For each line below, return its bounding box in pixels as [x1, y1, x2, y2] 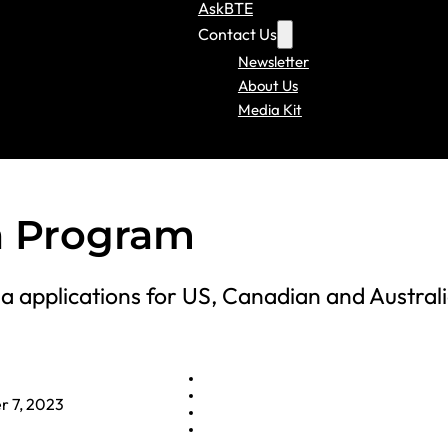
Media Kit [237, 99, 302, 119]
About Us [237, 75, 298, 95]
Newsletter [237, 51, 309, 71]
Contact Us [197, 23, 277, 44]
